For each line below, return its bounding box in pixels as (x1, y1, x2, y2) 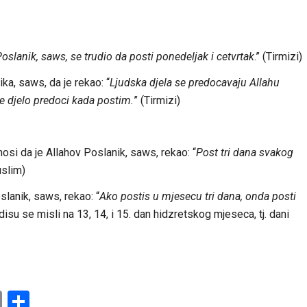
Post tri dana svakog (195, 145, 293, 159)
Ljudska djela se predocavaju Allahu (109, 75, 280, 89)
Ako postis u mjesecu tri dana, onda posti (99, 189, 296, 203)
